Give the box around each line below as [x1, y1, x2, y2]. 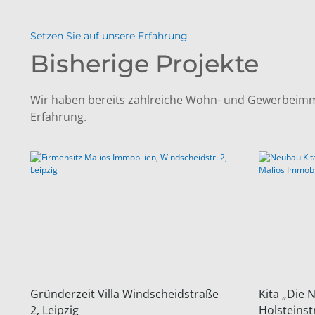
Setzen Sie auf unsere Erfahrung [30, 29, 188, 42]
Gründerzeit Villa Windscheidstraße [30, 286, 219, 302]
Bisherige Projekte [30, 48, 259, 79]
